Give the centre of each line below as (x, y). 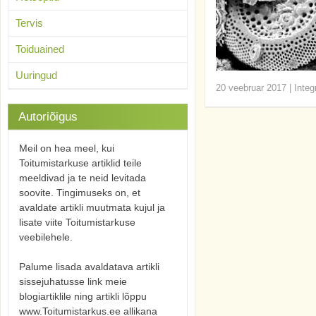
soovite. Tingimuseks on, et (80, 193)
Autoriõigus (48, 117)
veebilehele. (46, 237)
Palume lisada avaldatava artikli (89, 267)
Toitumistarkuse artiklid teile (80, 163)
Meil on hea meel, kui (67, 148)
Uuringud (36, 75)
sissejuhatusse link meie (73, 281)
